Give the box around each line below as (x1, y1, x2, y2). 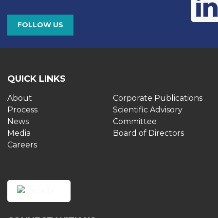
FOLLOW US (18, 20, 63, 29)
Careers (7, 140, 37, 149)
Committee (113, 117, 157, 126)
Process (7, 105, 37, 114)
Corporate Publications (113, 93, 202, 103)
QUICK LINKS (7, 73, 66, 84)
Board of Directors (113, 128, 184, 138)
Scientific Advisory (113, 105, 182, 114)
